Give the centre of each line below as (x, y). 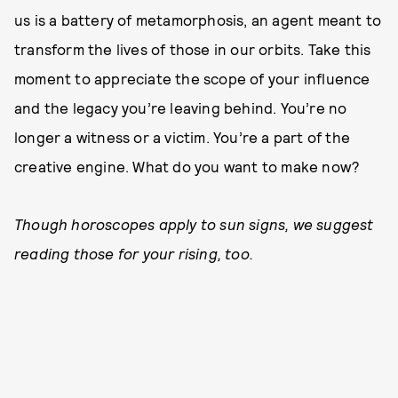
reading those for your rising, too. (134, 253)
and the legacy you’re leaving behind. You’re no (181, 107)
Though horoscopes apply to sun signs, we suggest (194, 224)
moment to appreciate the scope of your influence (192, 78)
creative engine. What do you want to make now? (187, 166)
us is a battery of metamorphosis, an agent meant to (198, 20)
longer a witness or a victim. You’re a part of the (183, 137)
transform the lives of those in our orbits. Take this (193, 49)
